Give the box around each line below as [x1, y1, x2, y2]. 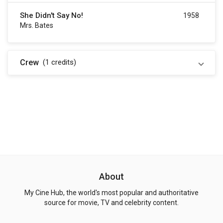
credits [51, 58, 74, 67]
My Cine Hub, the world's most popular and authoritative [24, 189, 199, 197]
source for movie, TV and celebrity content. [44, 199, 179, 207]
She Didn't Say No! [20, 11, 83, 20]
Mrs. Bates [20, 21, 53, 30]
